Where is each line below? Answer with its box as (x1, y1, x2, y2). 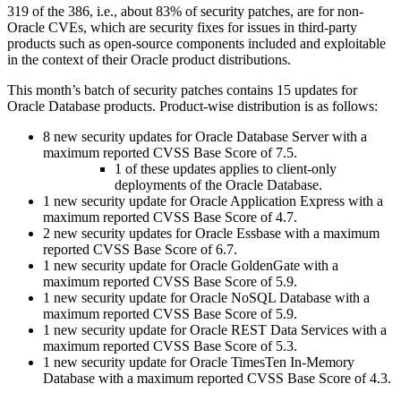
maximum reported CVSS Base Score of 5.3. (43, 337, 297, 354)
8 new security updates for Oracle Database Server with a (43, 128, 367, 144)
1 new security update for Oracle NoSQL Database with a (43, 289, 370, 305)
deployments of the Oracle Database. (115, 176, 322, 192)
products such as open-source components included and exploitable (7, 35, 386, 51)
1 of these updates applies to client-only (115, 160, 337, 176)
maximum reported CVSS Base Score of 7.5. (43, 144, 297, 160)
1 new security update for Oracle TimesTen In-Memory (43, 354, 354, 370)
